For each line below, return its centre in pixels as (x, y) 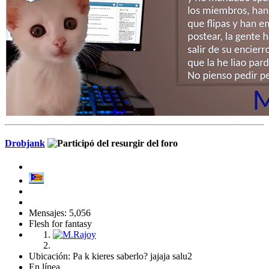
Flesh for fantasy (60, 223)
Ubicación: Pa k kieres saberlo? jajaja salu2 (110, 256)
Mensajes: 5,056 (60, 213)
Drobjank (25, 144)
